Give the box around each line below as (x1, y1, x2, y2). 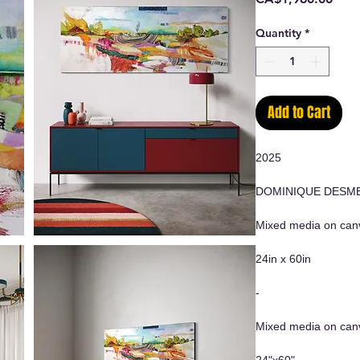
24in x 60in (256, 252, 311, 265)
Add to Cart (268, 101, 330, 123)
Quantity (256, 25, 301, 40)
